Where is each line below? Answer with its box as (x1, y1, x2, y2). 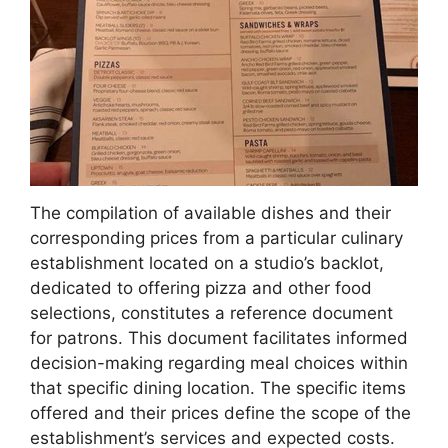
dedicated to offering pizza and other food (30, 278, 372, 299)
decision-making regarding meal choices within (30, 353, 408, 374)
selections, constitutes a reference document (30, 303, 393, 324)
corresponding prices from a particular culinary (30, 228, 403, 249)
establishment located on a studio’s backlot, (30, 253, 384, 274)
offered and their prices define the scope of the (30, 403, 411, 424)
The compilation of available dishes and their (30, 203, 391, 224)
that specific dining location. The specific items (30, 378, 406, 399)
